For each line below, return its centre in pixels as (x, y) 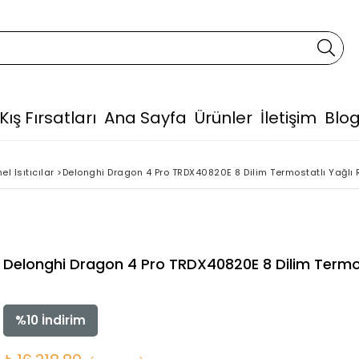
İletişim (288, 118)
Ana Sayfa (145, 118)
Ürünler (223, 118)
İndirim (62, 320)
